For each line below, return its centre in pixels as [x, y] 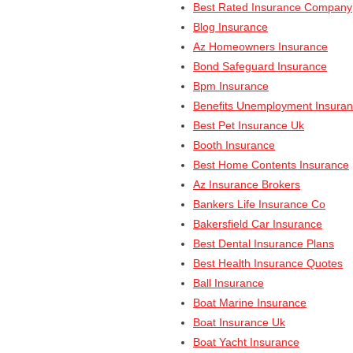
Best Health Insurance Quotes [268, 263]
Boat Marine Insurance [250, 303]
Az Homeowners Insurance [260, 46]
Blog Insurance [230, 27]
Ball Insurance [229, 283]
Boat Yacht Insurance [246, 342]
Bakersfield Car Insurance [258, 224]
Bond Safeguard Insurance [260, 66]
